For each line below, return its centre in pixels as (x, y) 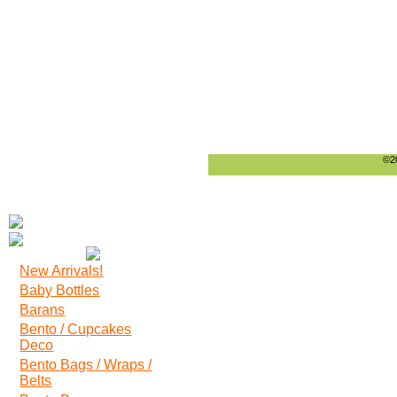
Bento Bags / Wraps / (86, 365)
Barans (43, 310)
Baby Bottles (60, 290)
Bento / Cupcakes (76, 329)
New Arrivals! (62, 271)
